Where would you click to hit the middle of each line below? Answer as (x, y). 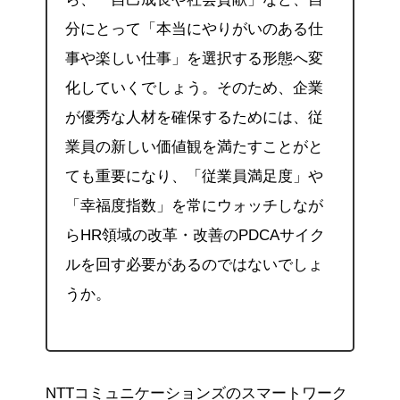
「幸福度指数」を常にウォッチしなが (194, 205)
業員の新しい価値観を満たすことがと (194, 146)
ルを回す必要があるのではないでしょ (194, 264)
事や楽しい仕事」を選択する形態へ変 (194, 58)
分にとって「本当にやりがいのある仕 (194, 29)
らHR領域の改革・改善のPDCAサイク (195, 235)
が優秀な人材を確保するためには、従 (194, 117)
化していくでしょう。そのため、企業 (194, 87)
